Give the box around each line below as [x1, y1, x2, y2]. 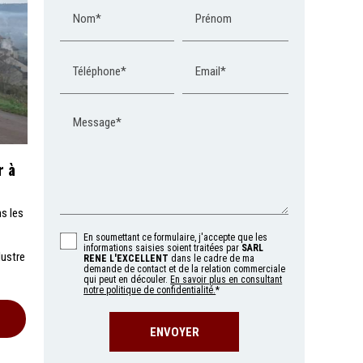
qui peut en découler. [83, 274, 171, 286]
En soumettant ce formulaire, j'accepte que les [83, 232, 268, 244]
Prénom [195, 11, 233, 26]
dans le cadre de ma [169, 253, 255, 265]
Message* [73, 114, 122, 130]
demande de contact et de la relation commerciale [83, 263, 286, 275]
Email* [195, 63, 227, 79]
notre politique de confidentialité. [83, 284, 216, 297]
